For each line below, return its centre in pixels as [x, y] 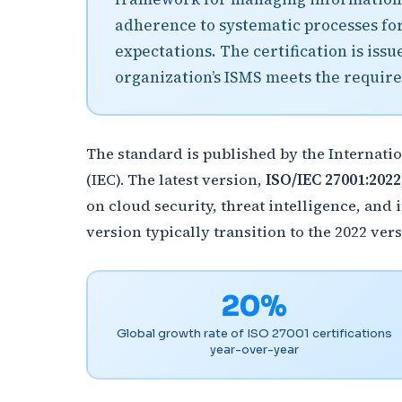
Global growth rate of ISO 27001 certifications [254, 333]
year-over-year [254, 350]
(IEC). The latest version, [176, 180]
